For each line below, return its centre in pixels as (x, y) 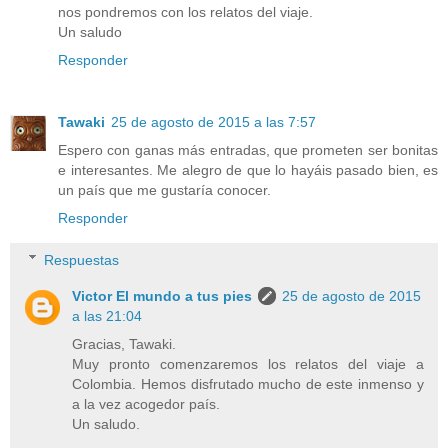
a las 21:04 (107, 315)
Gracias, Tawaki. (124, 343)
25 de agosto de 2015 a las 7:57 (213, 122)
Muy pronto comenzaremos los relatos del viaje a (248, 363)
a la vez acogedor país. (146, 403)
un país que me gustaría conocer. (164, 190)
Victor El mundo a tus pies (162, 295)
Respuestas (82, 259)
